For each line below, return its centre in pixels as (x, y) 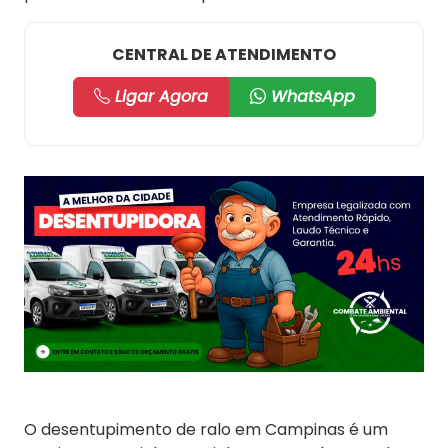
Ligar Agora (158, 96)
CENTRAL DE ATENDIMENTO (224, 54)
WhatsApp (310, 96)
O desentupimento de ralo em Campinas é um (206, 430)
